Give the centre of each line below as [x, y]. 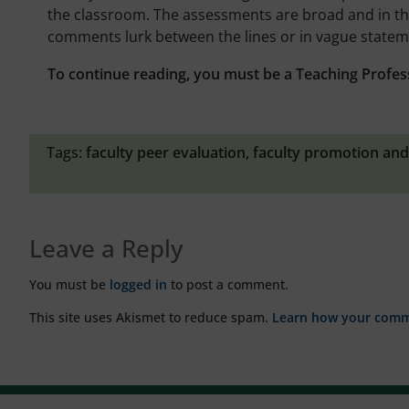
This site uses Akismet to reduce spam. [151, 317]
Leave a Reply [106, 248]
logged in [138, 284]
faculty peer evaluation [165, 152]
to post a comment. [228, 284]
